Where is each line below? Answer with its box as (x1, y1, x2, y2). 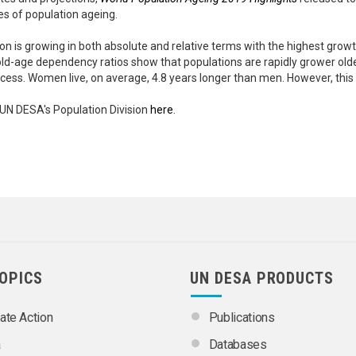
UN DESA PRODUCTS (190, 268, 335, 288)
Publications (208, 309, 275, 325)
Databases (208, 336, 267, 352)
